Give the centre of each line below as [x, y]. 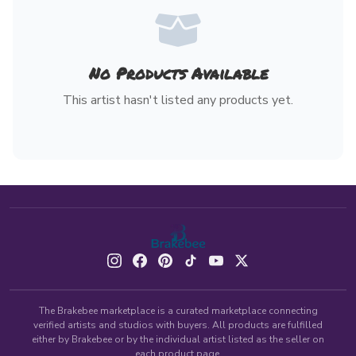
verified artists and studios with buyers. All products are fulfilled [178, 325]
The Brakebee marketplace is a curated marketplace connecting [178, 310]
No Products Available [178, 73]
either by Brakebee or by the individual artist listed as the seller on [178, 339]
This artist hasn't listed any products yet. [178, 100]
